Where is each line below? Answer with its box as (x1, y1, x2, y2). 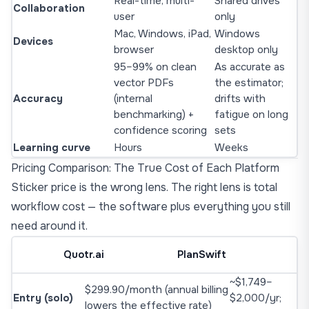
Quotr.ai (63, 248, 103, 261)
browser (114, 43, 154, 57)
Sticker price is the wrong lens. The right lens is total (11, 180, 277, 195)
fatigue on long (215, 108, 288, 121)
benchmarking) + (114, 108, 194, 121)
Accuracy (13, 92, 63, 106)
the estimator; (215, 76, 283, 90)
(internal (114, 92, 152, 106)
